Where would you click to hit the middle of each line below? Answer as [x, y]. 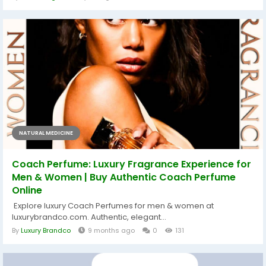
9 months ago [111, 230]
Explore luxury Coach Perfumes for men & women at [113, 206]
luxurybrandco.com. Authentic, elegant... [89, 217]
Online [27, 190]
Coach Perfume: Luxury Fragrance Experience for [132, 164]
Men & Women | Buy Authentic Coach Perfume [124, 177]
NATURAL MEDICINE [46, 133]
